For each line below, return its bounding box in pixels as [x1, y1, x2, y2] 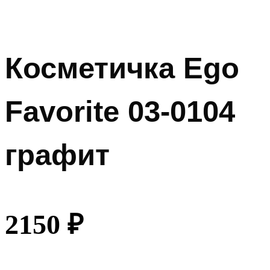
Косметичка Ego [5, 52, 239, 84]
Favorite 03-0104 [5, 95, 235, 128]
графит [5, 139, 110, 171]
